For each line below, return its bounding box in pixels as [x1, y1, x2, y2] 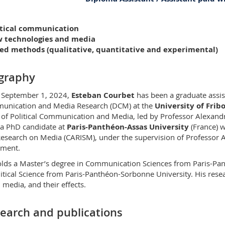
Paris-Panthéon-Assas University [66, 122, 189, 132]
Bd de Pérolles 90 [107, 26, 169, 36]
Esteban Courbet [71, 90, 137, 100]
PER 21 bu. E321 [107, 16, 165, 26]
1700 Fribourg [107, 37, 158, 47]
